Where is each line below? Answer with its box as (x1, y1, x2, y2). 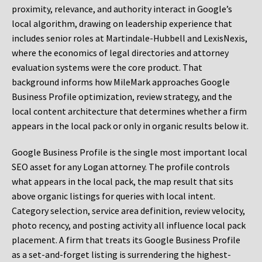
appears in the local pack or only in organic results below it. (12, 120, 249, 132)
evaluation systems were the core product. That (12, 61, 202, 74)
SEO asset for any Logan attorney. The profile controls (12, 161, 230, 173)
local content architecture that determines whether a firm (12, 105, 247, 118)
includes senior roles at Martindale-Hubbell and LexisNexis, (12, 32, 247, 44)
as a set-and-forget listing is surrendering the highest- (12, 249, 231, 261)
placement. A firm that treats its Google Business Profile (12, 234, 240, 246)
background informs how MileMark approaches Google (12, 76, 230, 88)
